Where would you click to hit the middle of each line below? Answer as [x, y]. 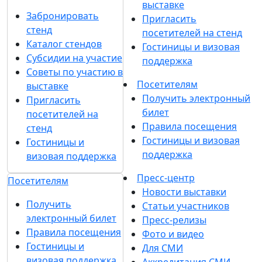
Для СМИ [163, 248]
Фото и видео [173, 234]
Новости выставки [184, 192]
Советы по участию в [75, 72]
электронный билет [71, 218]
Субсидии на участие [74, 58]
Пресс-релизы [174, 220]
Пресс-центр [166, 178]
